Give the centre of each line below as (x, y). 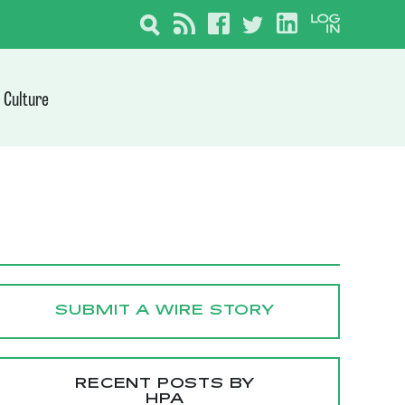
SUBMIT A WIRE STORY (165, 311)
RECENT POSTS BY (165, 384)
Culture (26, 101)
